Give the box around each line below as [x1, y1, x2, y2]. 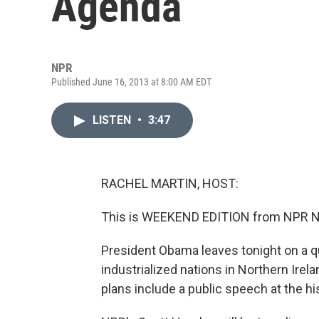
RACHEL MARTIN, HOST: [101, 176, 239, 191]
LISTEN [93, 113, 134, 127]
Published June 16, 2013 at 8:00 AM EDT [51, 76, 211, 88]
